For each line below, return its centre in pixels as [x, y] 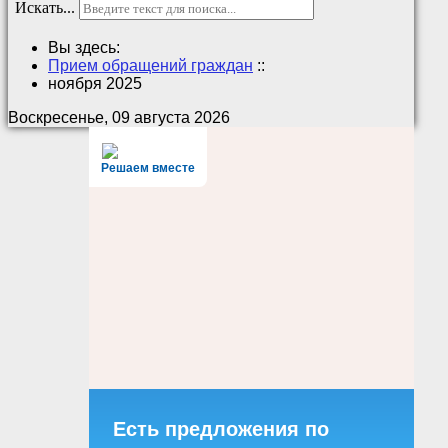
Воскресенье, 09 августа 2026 [119, 118]
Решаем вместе [148, 168]
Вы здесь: [88, 48]
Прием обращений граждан [150, 66]
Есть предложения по [221, 429]
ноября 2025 [95, 84]
